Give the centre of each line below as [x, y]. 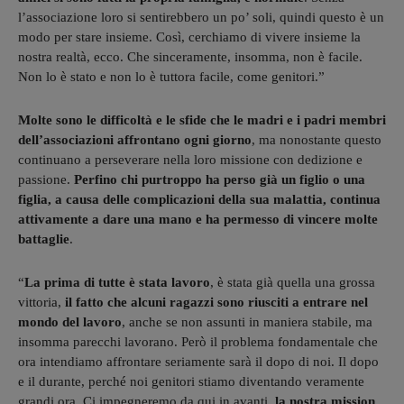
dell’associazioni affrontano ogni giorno [135, 139]
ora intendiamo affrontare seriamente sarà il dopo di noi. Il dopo [198, 361]
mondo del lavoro [70, 321]
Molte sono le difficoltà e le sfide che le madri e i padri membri [202, 119]
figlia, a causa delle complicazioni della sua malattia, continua [199, 199]
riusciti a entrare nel [308, 302]
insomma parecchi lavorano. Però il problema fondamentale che [198, 341]
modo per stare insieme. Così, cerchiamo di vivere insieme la [189, 37]
